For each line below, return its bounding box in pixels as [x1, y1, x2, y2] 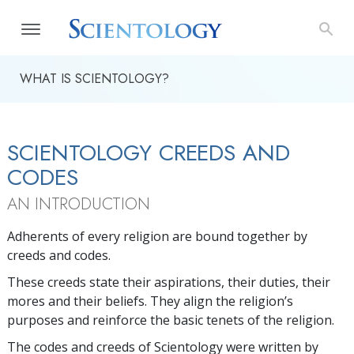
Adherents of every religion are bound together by [7, 228, 307, 245]
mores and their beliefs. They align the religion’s [7, 292, 293, 310]
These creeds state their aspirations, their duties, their [7, 273, 330, 291]
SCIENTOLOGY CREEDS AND [7, 137, 290, 169]
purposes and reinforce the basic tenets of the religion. [7, 311, 334, 329]
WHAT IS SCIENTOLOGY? [20, 70, 169, 88]
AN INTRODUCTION [7, 192, 150, 216]
